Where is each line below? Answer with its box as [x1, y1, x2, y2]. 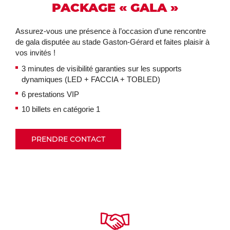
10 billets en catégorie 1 [22, 105, 100, 113]
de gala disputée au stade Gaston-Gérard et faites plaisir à [15, 37, 209, 46]
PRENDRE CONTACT [31, 135, 105, 144]
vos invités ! [15, 48, 55, 57]
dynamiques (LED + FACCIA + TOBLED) [22, 75, 160, 84]
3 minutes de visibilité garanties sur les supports [22, 64, 182, 73]
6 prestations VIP [22, 90, 79, 99]
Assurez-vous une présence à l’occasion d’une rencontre [15, 27, 206, 35]
